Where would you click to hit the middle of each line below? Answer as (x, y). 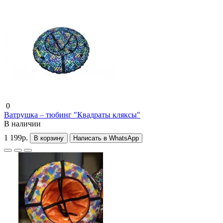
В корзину (49, 138)
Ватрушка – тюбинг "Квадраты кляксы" (72, 114)
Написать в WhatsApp (106, 138)
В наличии (22, 123)
